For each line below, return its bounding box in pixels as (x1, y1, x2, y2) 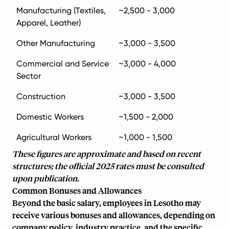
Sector (16, 71, 41, 81)
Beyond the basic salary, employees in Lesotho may (12, 197, 201, 208)
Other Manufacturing (16, 38, 95, 48)
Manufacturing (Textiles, (16, 6, 106, 15)
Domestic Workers (16, 112, 84, 122)
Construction (16, 91, 65, 101)
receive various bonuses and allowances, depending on (12, 210, 215, 220)
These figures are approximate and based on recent (12, 148, 201, 159)
